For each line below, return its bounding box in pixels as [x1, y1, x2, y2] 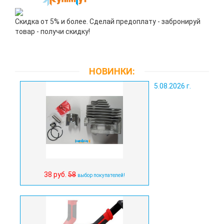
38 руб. [44, 170, 68, 178]
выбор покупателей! [77, 172, 125, 178]
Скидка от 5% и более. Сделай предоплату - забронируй [15, 17, 200, 25]
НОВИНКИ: [89, 66, 135, 76]
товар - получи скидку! [15, 27, 90, 35]
